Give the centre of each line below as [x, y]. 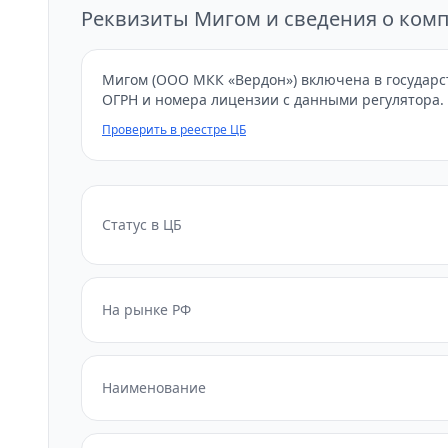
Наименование [154, 387]
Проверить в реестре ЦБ [174, 129]
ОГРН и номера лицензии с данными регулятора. [273, 99]
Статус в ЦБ [142, 224]
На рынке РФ [146, 309]
